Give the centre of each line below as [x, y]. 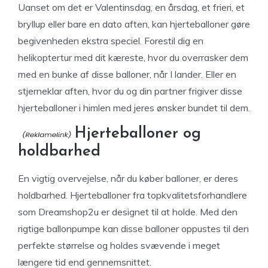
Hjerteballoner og [138, 134]
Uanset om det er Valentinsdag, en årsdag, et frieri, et [131, 7]
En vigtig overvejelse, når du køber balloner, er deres [128, 178]
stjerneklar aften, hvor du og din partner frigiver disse [130, 91]
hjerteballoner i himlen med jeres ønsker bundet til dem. [134, 108]
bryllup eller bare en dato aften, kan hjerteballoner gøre [134, 24]
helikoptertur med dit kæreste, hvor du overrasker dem [133, 57]
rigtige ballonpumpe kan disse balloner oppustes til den [133, 229]
